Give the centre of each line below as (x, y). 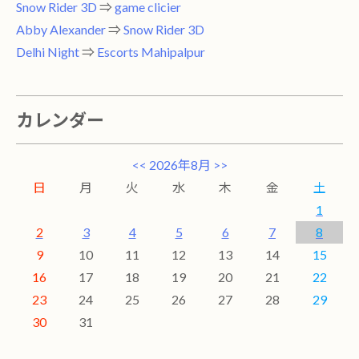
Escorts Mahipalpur (151, 52)
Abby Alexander (61, 30)
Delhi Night (48, 52)
